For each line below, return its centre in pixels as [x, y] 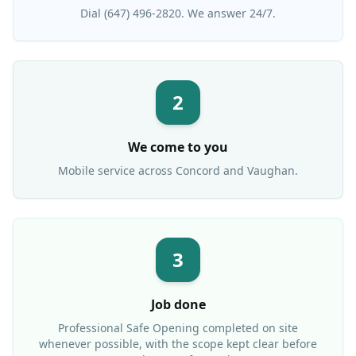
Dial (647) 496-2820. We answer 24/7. [178, 14]
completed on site [249, 328]
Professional [92, 328]
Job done [178, 305]
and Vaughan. [259, 171]
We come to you [178, 147]
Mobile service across [117, 171]
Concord [198, 171]
